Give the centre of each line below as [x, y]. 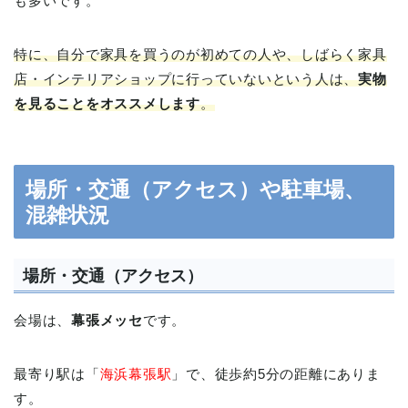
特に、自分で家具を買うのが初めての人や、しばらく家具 [200, 54]
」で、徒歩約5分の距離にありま [276, 374]
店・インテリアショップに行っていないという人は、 [186, 78]
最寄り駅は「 [57, 374]
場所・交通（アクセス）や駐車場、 [195, 189]
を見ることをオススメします [107, 103]
